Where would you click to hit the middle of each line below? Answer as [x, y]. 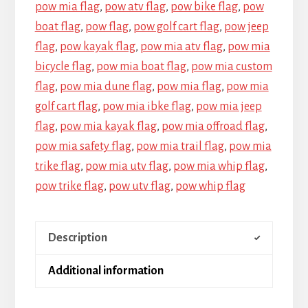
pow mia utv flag [126, 166]
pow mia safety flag [83, 146]
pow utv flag [139, 186]
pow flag [107, 26]
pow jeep [246, 26]
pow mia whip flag [219, 166]
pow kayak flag [97, 46]
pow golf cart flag [176, 26]
